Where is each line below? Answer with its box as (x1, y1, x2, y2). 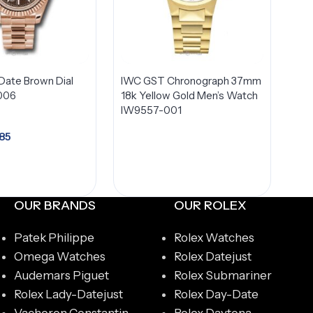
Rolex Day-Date (174, 287, 259, 301)
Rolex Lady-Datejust (14, 287, 123, 301)
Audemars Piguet (14, 268, 109, 282)
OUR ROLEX (174, 198, 247, 213)
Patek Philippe (14, 231, 94, 245)
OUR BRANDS (14, 198, 96, 213)
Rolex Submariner (174, 268, 272, 282)
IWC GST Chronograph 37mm (121, 74, 262, 87)
